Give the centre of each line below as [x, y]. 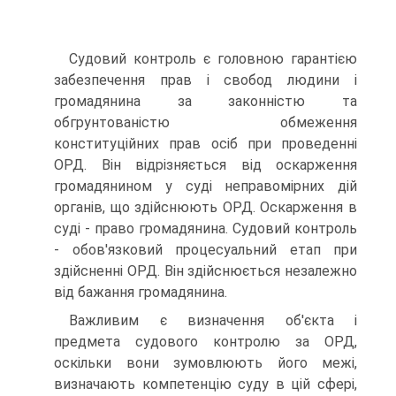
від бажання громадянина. [141, 292]
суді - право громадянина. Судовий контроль [206, 228]
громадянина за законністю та [206, 101]
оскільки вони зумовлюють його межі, [206, 363]
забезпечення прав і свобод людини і [206, 80]
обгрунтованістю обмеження [206, 122]
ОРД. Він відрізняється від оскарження [206, 165]
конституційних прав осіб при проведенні [206, 144]
